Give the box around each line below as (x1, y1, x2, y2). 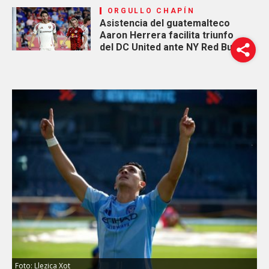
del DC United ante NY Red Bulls (99, 41, 243, 53)
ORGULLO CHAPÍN (107, 6, 195, 15)
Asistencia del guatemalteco (99, 17, 230, 29)
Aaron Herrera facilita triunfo (99, 29, 234, 41)
